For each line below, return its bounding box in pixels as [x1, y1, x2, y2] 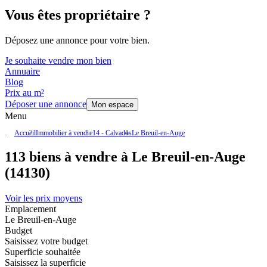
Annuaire [5, 66, 40, 77]
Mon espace [91, 100, 133, 110]
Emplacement [5, 204, 56, 215]
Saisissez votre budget [5, 236, 88, 247]
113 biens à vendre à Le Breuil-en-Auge [5, 149, 246, 165]
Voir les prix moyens [5, 193, 82, 204]
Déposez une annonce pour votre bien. [5, 35, 150, 46]
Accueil [14, 129, 36, 138]
